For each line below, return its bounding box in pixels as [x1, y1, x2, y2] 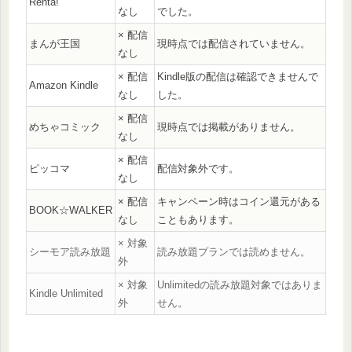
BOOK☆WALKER [29, 203, 112, 216]
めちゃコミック [29, 120, 101, 133]
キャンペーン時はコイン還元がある [157, 195, 321, 207]
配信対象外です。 [157, 162, 239, 174]
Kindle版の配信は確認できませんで [157, 70, 318, 82]
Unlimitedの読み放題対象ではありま [157, 278, 322, 291]
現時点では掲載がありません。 [157, 120, 300, 133]
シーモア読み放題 [29, 245, 111, 258]
